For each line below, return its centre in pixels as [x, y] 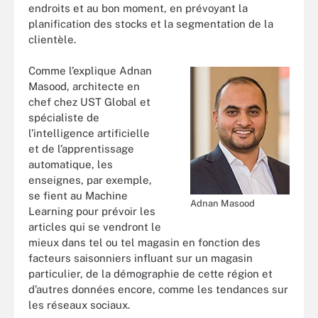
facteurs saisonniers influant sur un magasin [141, 258]
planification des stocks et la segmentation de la [151, 23]
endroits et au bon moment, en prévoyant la [138, 8]
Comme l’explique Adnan [90, 71]
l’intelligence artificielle [89, 133]
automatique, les [71, 165]
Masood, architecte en [84, 87]
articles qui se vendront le [95, 227]
